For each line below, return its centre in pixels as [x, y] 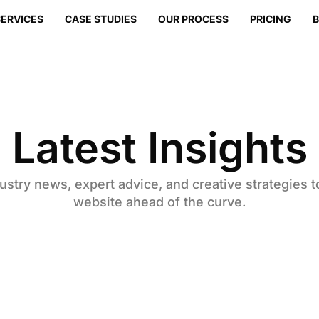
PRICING [271, 19]
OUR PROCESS [194, 19]
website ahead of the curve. [159, 202]
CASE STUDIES [101, 19]
